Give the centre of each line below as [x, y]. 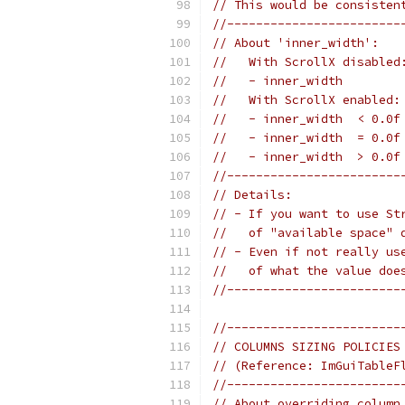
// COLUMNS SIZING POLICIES [306, 347]
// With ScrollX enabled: [306, 100]
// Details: [252, 195]
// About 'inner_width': [296, 43]
